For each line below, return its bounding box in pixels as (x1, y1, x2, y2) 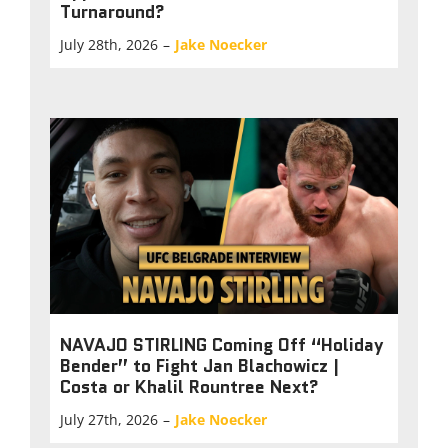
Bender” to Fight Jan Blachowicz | (60, 352, 339, 378)
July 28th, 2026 (60, 35, 158, 55)
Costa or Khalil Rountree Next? (60, 373, 319, 399)
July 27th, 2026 (60, 410, 158, 430)
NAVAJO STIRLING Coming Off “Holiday (60, 331, 384, 357)
